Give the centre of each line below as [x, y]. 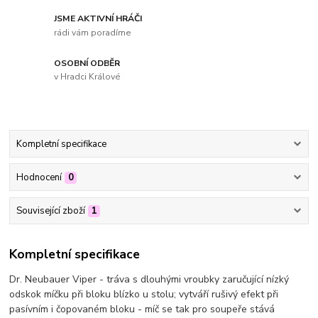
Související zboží [50, 211]
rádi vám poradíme [93, 32]
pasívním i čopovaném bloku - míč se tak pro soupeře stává [142, 309]
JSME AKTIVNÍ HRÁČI [98, 18]
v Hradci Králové [88, 77]
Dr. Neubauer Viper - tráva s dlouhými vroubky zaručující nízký [149, 279]
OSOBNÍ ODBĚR [87, 63]
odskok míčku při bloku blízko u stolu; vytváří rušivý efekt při [144, 294]
